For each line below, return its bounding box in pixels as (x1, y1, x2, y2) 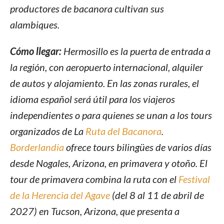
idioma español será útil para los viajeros (10, 93, 175, 105)
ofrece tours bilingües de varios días (64, 141, 211, 153)
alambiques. (10, 18, 59, 31)
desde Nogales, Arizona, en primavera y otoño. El (10, 157, 207, 169)
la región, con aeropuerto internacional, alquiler (10, 61, 203, 73)
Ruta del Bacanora (85, 125, 161, 137)
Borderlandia (10, 141, 64, 153)
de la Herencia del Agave (10, 189, 110, 201)
